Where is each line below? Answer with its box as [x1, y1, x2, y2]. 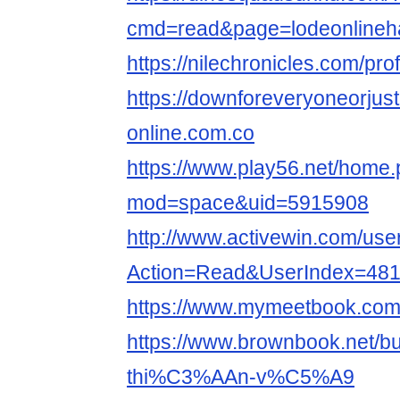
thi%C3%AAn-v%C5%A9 [127, 365, 354, 389]
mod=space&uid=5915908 [127, 191, 369, 215]
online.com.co [127, 121, 254, 146]
